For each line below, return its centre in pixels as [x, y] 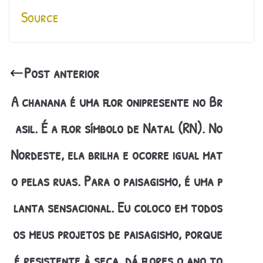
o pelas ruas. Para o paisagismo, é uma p [117, 181]
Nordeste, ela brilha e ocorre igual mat [116, 155]
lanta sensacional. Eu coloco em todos [118, 208]
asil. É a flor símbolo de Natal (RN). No [119, 128]
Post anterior [62, 73]
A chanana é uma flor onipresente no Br [117, 102]
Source [40, 17]
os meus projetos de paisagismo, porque [117, 234]
